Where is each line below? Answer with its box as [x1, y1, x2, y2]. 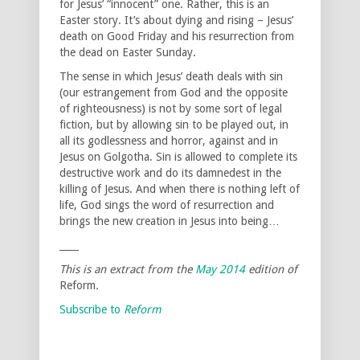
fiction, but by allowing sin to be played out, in [59, 117, 288, 131]
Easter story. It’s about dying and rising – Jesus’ [59, 13, 293, 27]
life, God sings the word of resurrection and [59, 198, 274, 211]
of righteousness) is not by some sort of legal [59, 101, 282, 115]
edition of [248, 262, 297, 276]
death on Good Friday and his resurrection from [59, 29, 294, 43]
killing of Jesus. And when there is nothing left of [59, 182, 300, 195]
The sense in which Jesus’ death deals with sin [59, 69, 283, 83]
